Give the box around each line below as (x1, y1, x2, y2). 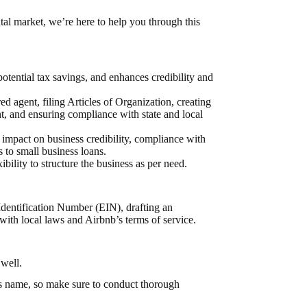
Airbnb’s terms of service (84, 213, 193, 225)
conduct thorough (103, 278, 180, 291)
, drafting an (120, 201, 173, 213)
